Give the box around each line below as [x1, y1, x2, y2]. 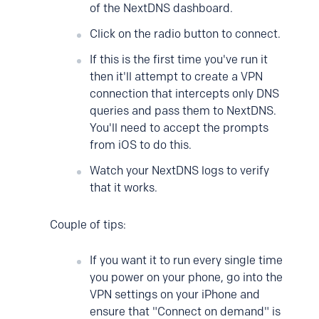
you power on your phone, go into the [90, 271, 283, 284]
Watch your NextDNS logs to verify [90, 164, 269, 177]
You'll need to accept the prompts [90, 121, 268, 135]
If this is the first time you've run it [90, 53, 268, 66]
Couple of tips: [50, 218, 126, 231]
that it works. [90, 181, 157, 194]
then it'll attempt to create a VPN [90, 70, 263, 83]
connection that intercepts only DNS [90, 87, 279, 100]
